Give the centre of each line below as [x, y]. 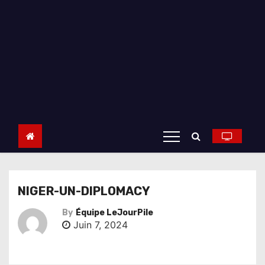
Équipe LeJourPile [114, 213]
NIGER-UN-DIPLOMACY [84, 191]
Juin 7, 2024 [99, 225]
